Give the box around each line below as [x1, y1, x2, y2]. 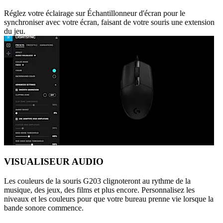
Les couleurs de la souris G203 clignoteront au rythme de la [4, 177, 191, 186]
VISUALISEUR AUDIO [4, 156, 104, 167]
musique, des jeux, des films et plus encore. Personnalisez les [4, 186, 195, 195]
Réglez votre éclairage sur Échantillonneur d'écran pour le [4, 8, 185, 17]
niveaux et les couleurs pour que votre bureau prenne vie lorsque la [4, 195, 214, 204]
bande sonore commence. [4, 204, 84, 213]
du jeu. [4, 26, 25, 35]
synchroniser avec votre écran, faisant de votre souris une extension [4, 17, 215, 26]
